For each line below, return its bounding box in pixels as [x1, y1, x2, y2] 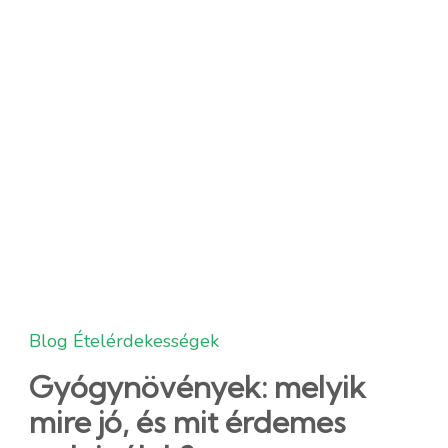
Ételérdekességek [73, 328, 219, 353]
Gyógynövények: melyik [29, 367, 366, 406]
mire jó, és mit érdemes [29, 402, 346, 441]
